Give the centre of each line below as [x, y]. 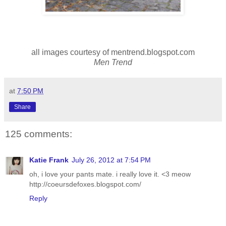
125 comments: [39, 134]
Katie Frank [49, 160]
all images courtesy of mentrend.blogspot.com [113, 52]
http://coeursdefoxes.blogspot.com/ [85, 184]
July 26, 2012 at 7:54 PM [111, 160]
